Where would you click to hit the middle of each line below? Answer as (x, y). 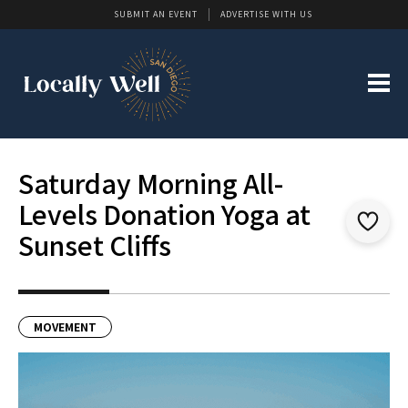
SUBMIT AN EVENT (156, 14)
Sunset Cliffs (95, 245)
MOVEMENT (65, 327)
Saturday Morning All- (151, 183)
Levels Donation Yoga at (164, 214)
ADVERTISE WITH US (266, 14)
